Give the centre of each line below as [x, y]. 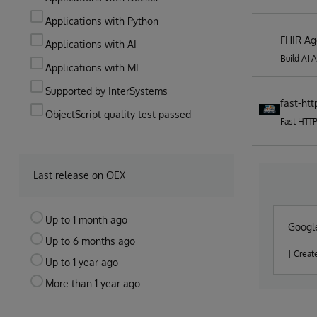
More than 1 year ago [93, 283]
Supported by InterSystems [106, 91]
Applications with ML [93, 68]
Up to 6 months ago [90, 241]
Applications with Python [102, 21]
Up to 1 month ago [86, 220]
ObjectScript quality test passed [120, 114]
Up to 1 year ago [82, 262]
